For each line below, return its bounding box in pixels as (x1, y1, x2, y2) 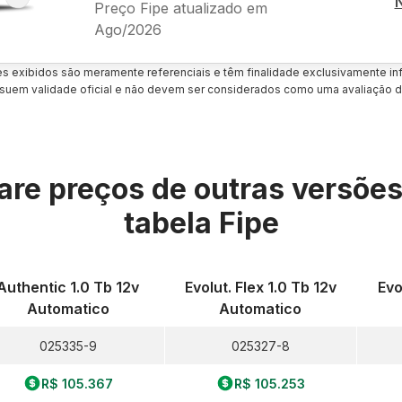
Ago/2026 (93, 20, 162, 39)
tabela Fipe (123, 205, 279, 240)
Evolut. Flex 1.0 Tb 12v (184, 278, 336, 296)
